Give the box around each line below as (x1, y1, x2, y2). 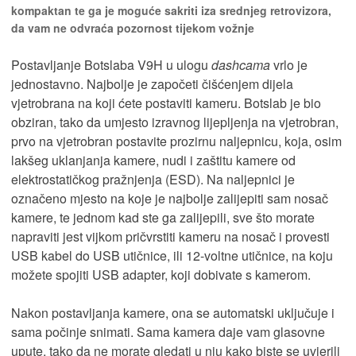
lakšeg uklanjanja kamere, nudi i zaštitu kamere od (11, 150, 296, 169)
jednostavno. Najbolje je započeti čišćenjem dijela (11, 74, 293, 93)
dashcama (211, 55, 270, 74)
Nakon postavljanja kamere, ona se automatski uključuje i (11, 303, 335, 322)
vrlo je (270, 55, 308, 74)
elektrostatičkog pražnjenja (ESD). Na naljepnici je (11, 169, 295, 188)
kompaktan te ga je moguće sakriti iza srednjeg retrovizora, (11, 2, 331, 18)
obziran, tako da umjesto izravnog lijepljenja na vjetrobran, (11, 112, 339, 131)
